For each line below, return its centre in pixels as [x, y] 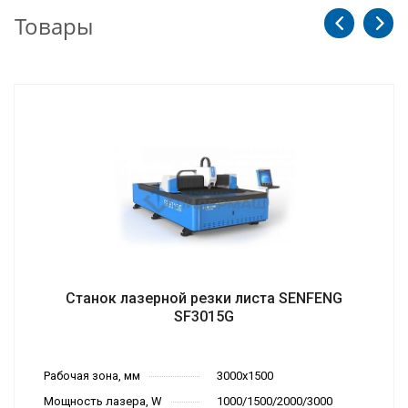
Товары [54, 26]
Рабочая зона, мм [92, 376]
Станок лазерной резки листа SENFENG [204, 299]
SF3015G [204, 317]
